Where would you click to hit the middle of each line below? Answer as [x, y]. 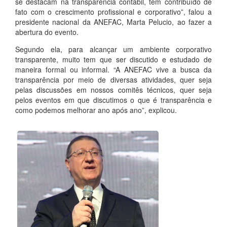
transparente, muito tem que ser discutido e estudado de [113, 59]
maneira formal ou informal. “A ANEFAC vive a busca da [113, 69]
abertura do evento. [47, 32]
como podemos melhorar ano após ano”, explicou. [96, 110]
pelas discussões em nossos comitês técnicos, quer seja [113, 89]
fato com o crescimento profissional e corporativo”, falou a [113, 11]
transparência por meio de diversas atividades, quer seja [113, 79]
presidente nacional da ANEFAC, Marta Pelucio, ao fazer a [113, 22]
